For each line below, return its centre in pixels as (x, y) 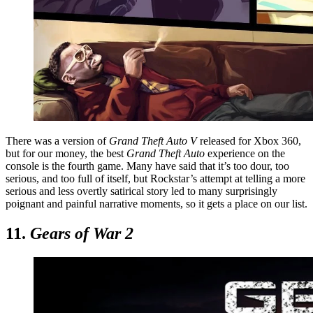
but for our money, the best (66, 153)
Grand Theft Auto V (154, 140)
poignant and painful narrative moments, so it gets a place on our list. (156, 203)
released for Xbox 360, (250, 140)
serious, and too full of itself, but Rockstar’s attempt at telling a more (155, 178)
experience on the (246, 153)
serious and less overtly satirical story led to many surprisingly (141, 191)
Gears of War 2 (82, 233)
